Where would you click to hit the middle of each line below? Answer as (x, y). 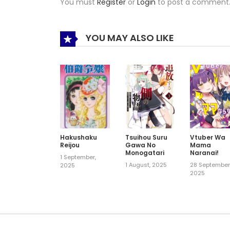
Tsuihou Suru (146, 137)
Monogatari (145, 152)
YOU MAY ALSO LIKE (129, 38)
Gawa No (140, 145)
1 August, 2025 (146, 165)
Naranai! (205, 152)
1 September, (78, 157)
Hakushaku (79, 137)
